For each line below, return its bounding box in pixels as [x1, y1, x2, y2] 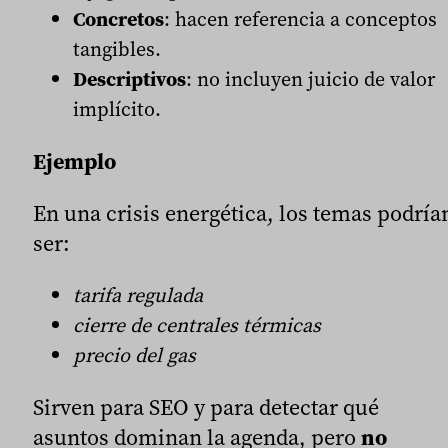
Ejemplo [33, 146, 116, 177]
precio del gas [73, 341, 196, 370]
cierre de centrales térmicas [73, 311, 321, 340]
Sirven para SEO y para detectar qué [33, 392, 379, 423]
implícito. [73, 95, 161, 124]
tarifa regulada [73, 281, 203, 310]
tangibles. [73, 35, 161, 64]
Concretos [73, 5, 164, 34]
